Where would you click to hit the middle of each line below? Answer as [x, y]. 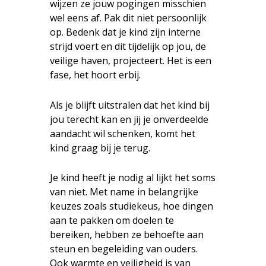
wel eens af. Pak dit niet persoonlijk [128, 18]
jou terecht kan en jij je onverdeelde [129, 119]
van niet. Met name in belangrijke [124, 192]
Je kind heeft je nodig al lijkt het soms [133, 178]
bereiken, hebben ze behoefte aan [127, 235]
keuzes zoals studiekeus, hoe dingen [132, 206]
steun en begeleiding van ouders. [124, 249]
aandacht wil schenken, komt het [123, 133]
